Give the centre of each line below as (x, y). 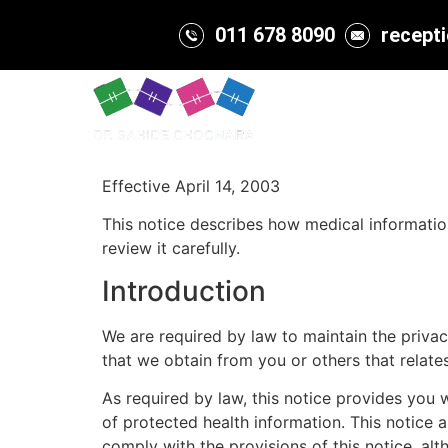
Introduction (184, 290)
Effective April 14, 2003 (191, 186)
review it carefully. (171, 248)
